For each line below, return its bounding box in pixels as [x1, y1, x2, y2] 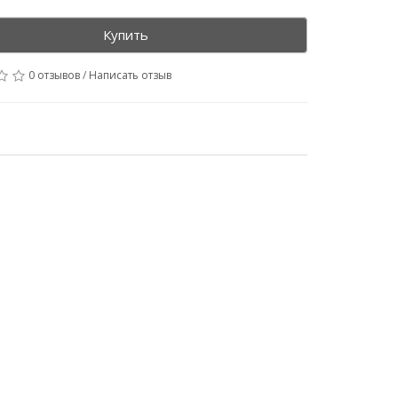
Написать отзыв [89, 68, 172, 83]
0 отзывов [28, 68, 81, 83]
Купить [103, 26, 149, 44]
